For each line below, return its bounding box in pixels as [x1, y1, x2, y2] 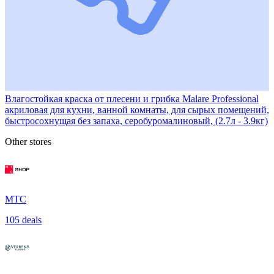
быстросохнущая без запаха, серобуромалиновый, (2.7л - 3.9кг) [5, 115, 268, 126]
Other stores [5, 136, 51, 147]
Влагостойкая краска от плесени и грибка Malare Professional [5, 93, 259, 104]
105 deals [5, 214, 42, 225]
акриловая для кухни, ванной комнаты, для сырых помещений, [5, 104, 269, 115]
